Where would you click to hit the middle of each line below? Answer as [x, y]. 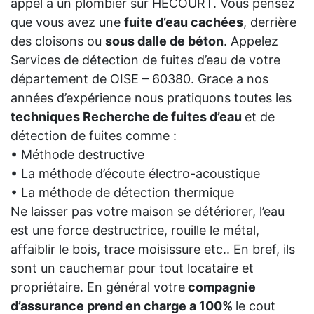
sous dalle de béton [164, 41]
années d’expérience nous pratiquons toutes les [151, 97]
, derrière [270, 22]
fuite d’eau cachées [184, 22]
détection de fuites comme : [94, 135]
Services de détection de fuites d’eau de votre [145, 60]
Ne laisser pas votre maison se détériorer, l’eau [148, 211]
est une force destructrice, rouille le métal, [135, 230]
